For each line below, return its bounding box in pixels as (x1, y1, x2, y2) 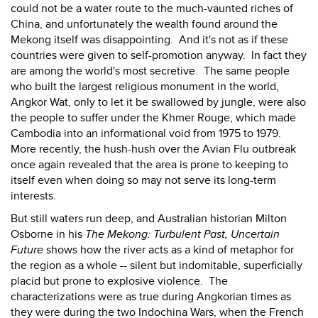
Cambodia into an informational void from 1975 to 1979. (11, 126, 281, 141)
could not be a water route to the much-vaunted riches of (11, 1, 293, 16)
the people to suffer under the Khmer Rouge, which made (11, 111, 296, 125)
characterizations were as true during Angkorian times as (11, 290, 291, 304)
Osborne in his (11, 227, 85, 241)
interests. (11, 189, 56, 203)
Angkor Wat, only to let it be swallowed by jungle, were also (11, 95, 306, 109)
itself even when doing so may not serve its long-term (11, 173, 276, 187)
